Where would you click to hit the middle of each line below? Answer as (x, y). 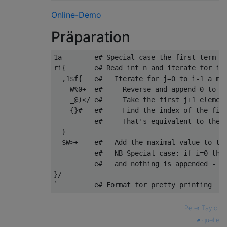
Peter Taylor (202, 208)
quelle (210, 220)
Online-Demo (76, 15)
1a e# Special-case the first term (135, 57)
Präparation (91, 37)
